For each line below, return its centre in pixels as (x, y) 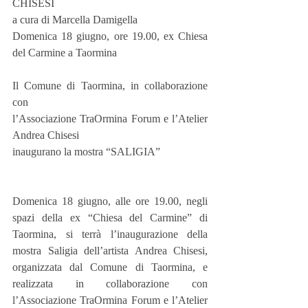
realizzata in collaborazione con (110, 284)
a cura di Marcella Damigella (75, 20)
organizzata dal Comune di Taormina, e (110, 267)
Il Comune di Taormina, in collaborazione (110, 86)
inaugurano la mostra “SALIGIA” (86, 152)
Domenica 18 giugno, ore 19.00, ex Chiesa (110, 36)
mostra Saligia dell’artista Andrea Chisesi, (110, 251)
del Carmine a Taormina (65, 53)
